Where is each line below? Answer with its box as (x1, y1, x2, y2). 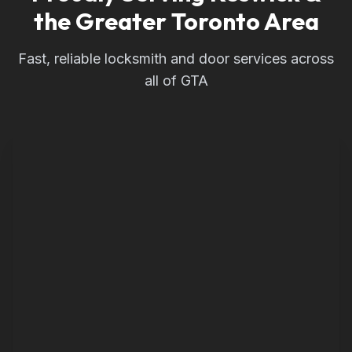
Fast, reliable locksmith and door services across (18, 50, 334, 67)
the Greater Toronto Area (33, 6, 319, 36)
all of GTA (144, 72, 208, 89)
